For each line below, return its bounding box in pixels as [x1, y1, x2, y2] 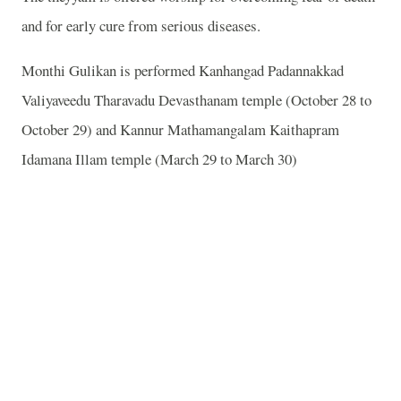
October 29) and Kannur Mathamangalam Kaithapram [21, 118, 339, 140]
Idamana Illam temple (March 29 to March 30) [21, 148, 297, 169]
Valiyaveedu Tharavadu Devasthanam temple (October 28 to [21, 89, 371, 110]
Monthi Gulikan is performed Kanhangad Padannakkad [21, 59, 344, 81]
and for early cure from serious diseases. [21, 14, 260, 36]
